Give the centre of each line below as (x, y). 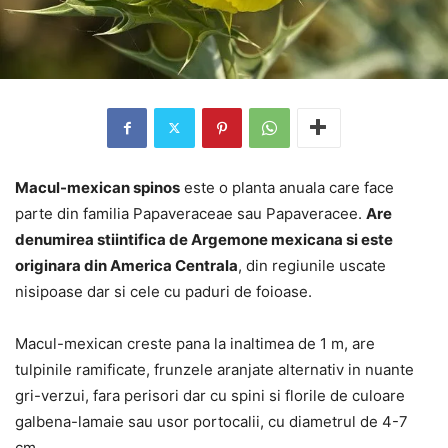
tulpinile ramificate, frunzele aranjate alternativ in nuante (214, 369)
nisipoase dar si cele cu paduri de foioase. (163, 291)
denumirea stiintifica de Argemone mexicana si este (204, 239)
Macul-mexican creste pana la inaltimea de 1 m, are (195, 343)
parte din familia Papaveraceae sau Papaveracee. (190, 213)
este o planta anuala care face (287, 187)
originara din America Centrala (126, 265)
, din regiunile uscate (312, 265)
